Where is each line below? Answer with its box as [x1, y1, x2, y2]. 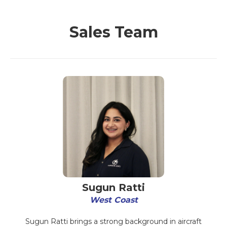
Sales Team [69, 23, 158, 42]
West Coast [89, 195, 138, 205]
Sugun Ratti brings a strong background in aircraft [25, 217, 202, 226]
